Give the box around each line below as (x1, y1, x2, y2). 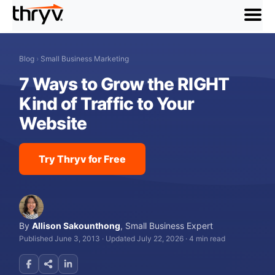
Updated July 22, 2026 (106, 234, 184, 243)
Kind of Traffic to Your (19, 93, 195, 114)
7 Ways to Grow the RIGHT (19, 74, 230, 95)
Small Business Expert (125, 220, 214, 231)
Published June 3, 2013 (19, 234, 101, 243)
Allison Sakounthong (32, 220, 121, 231)
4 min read (189, 234, 226, 243)
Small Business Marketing (41, 54, 130, 63)
